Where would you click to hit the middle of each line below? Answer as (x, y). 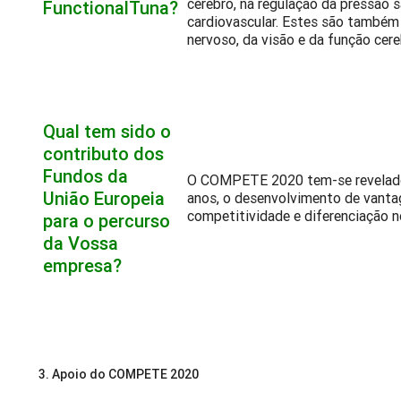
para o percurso (107, 221)
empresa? (83, 266)
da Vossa (81, 243)
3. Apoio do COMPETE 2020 (119, 375)
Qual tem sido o (107, 132)
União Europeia (104, 199)
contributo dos (104, 154)
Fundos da (86, 176)
